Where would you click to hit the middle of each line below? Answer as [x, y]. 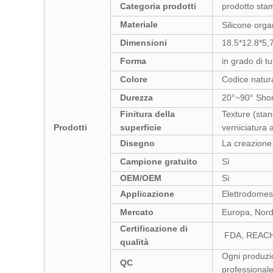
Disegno [137, 143]
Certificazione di [154, 229]
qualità [134, 242]
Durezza [136, 97]
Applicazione [147, 194]
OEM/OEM [141, 178]
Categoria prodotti [158, 6]
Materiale [139, 24]
